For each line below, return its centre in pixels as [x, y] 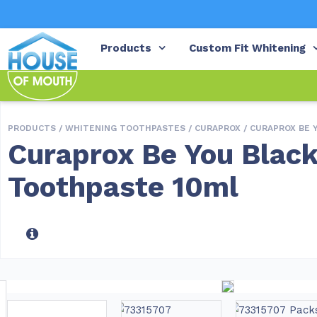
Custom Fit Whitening [248, 48]
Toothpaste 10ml [123, 187]
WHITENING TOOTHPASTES [125, 128]
